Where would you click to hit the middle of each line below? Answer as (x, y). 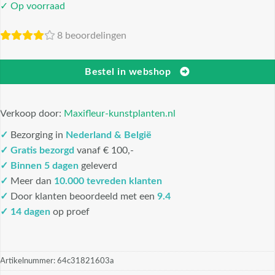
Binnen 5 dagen (45, 166)
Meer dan (31, 181)
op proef (70, 212)
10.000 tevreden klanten (108, 181)
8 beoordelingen (92, 35)
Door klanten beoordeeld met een (83, 197)
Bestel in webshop (128, 72)
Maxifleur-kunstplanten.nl (120, 114)
